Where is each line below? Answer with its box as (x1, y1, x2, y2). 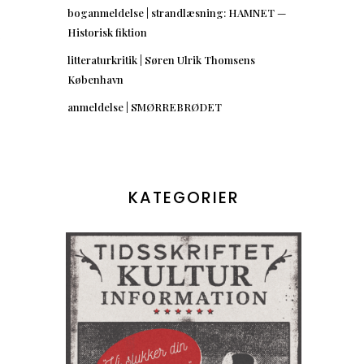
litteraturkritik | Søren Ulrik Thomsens (67, 52, 255, 67)
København (67, 71, 123, 86)
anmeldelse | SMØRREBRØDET (67, 99, 222, 114)
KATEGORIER (128, 186, 240, 209)
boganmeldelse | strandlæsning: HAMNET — (67, 5, 286, 19)
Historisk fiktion (67, 24, 147, 39)
